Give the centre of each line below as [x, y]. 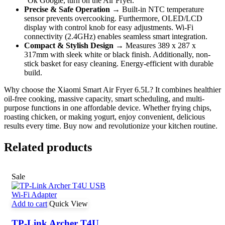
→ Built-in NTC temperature [157, 9]
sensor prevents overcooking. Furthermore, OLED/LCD [113, 18]
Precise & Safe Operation [67, 9]
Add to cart [29, 203]
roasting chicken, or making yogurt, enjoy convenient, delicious [104, 117]
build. [33, 73]
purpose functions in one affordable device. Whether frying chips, [108, 108]
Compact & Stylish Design [69, 45]
